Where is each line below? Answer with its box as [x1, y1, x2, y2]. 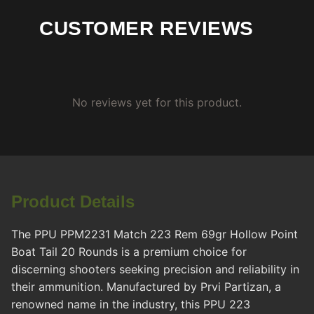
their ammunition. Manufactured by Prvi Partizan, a [11, 280, 281, 294]
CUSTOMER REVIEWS [39, 18, 254, 40]
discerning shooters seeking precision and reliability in [11, 262, 299, 277]
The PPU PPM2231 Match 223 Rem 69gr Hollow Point [11, 227, 298, 242]
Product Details [11, 192, 135, 212]
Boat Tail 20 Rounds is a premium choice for [11, 245, 247, 259]
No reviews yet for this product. [72, 95, 242, 110]
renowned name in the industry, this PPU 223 [11, 297, 250, 312]
